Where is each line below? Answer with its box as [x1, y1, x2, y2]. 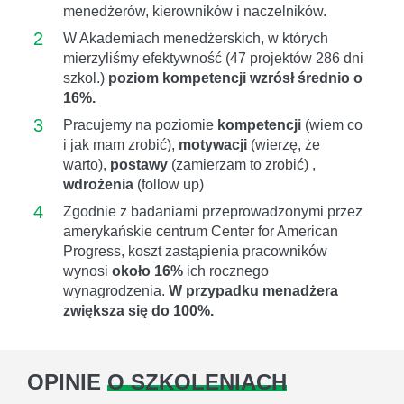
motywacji [179, 136, 247, 152]
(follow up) [133, 176, 204, 192]
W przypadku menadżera [169, 282, 338, 298]
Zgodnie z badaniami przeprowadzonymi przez [63, 203, 363, 219]
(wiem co [301, 116, 363, 133]
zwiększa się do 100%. [63, 302, 214, 318]
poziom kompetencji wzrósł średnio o [108, 69, 363, 86]
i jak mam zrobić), [63, 136, 179, 152]
